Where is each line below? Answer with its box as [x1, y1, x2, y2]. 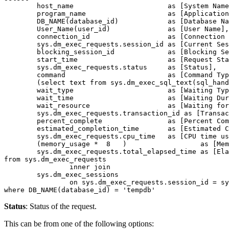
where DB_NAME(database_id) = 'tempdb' [4, 186, 155, 194]
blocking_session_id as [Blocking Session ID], [4, 48, 37, 56]
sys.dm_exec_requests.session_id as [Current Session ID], [4, 40, 37, 48]
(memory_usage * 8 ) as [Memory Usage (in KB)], [4, 140, 37, 148]
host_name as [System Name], [4, 2, 37, 10]
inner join [4, 163, 70, 171]
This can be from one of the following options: [4, 219, 154, 228]
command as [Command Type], [4, 71, 37, 79]
